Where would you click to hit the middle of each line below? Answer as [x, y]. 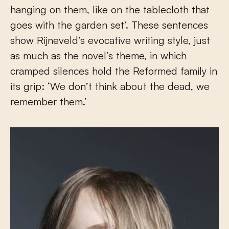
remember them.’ [49, 101]
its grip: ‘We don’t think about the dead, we [110, 86]
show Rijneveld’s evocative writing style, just [110, 40]
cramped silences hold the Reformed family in [114, 71]
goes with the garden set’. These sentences [109, 25]
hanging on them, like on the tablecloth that [110, 9]
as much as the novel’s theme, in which [98, 55]
